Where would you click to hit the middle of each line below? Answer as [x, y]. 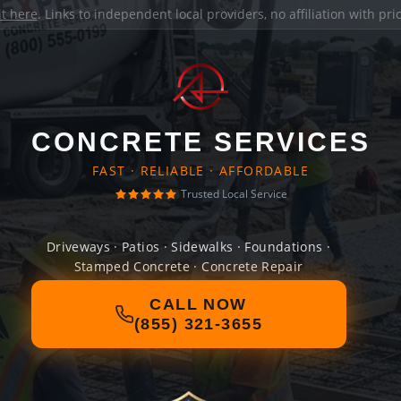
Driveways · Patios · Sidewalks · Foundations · [188, 247]
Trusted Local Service [234, 194]
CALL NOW [198, 304]
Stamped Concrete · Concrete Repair [188, 266]
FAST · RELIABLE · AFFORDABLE [200, 171]
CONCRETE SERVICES [200, 142]
